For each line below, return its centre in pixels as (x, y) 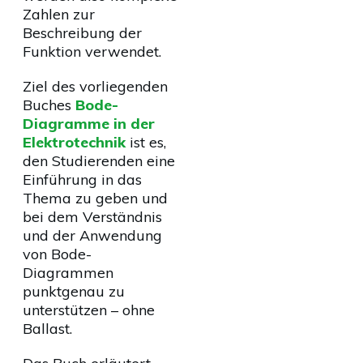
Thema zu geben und (95, 198)
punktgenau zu (74, 291)
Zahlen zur (59, 14)
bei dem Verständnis (92, 217)
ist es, (146, 142)
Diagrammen (68, 273)
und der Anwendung (92, 235)
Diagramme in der (89, 124)
